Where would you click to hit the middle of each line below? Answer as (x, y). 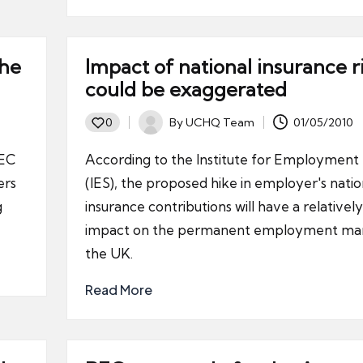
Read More (118, 290)
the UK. (109, 253)
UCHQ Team (220, 122)
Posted (156, 131)
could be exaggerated (186, 89)
